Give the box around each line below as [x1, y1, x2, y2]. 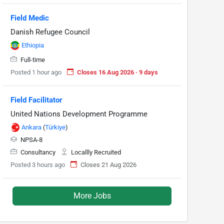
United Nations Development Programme [10, 109, 147, 118]
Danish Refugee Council [10, 27, 90, 36]
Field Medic [10, 13, 49, 22]
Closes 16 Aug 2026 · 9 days [77, 68, 158, 76]
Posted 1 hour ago [10, 68, 61, 76]
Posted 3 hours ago [10, 160, 65, 168]
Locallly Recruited [69, 148, 121, 156]
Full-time [19, 55, 45, 63]
